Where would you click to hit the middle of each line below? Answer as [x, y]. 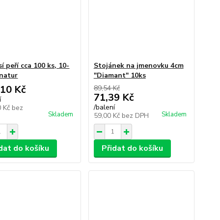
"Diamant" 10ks [120, 75]
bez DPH [135, 116]
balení [105, 107]
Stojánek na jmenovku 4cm [138, 66]
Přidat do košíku [132, 148]
